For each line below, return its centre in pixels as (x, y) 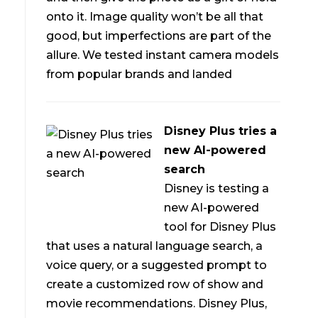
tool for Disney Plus (220, 227)
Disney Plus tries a (221, 131)
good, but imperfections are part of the (159, 36)
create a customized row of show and (155, 285)
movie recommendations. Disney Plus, (157, 304)
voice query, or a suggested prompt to (157, 265)
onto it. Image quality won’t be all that (155, 17)
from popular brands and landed (139, 75)
